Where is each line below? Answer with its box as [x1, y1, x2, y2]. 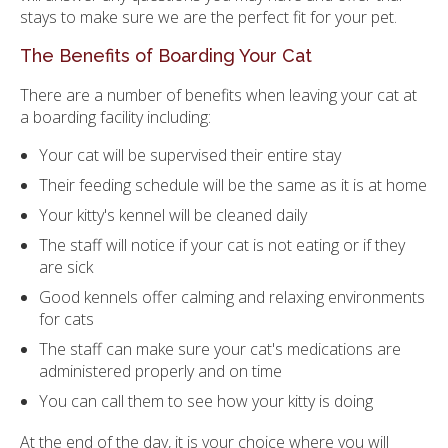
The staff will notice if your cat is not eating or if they [39, 233, 406, 256]
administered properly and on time [39, 359, 283, 382]
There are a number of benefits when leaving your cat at [20, 83, 417, 106]
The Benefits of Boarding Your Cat [20, 44, 312, 66]
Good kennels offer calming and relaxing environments [39, 285, 426, 308]
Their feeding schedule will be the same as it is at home [39, 173, 428, 196]
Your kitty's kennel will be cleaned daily [39, 203, 308, 226]
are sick [39, 255, 94, 278]
